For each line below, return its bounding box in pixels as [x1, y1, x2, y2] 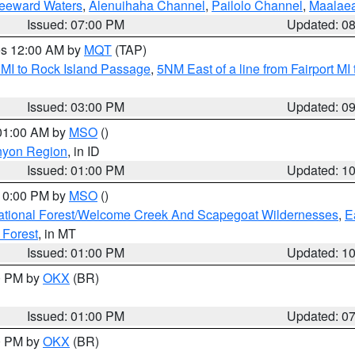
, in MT [38, 224, 76, 242]
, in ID [67, 142, 100, 160]
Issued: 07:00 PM [27, 15, 125, 33]
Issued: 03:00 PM [27, 97, 125, 116]
